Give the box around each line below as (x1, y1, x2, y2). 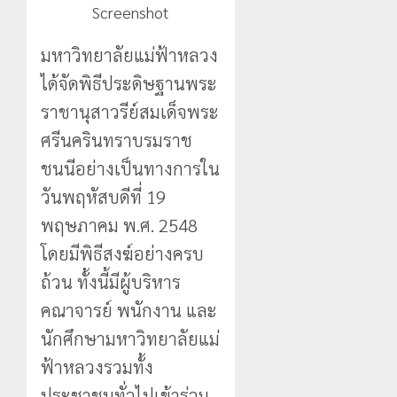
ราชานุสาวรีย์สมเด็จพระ (41, 99, 219, 123)
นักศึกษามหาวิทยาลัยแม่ (41, 326, 220, 350)
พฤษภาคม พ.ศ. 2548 (41, 213, 198, 237)
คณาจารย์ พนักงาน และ (41, 298, 217, 322)
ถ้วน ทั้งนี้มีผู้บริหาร (41, 269, 181, 293)
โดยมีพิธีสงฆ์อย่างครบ (41, 241, 204, 265)
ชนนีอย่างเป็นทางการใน (41, 156, 220, 180)
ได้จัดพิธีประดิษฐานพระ (41, 71, 217, 95)
